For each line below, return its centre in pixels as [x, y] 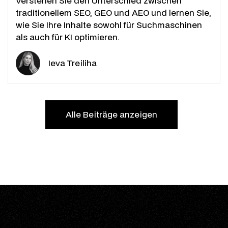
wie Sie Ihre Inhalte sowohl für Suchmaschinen [109, 24]
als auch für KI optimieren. [67, 37]
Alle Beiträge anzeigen [111, 114]
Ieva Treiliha [72, 63]
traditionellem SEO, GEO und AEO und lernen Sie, [113, 12]
